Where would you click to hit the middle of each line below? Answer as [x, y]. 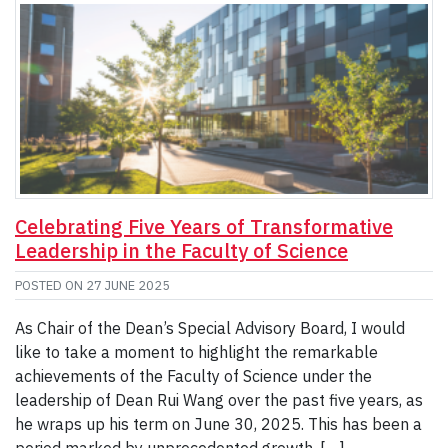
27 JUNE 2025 [128, 286]
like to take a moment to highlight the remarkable [196, 352]
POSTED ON [50, 286]
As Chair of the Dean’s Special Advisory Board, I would [210, 328]
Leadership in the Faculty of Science [181, 251]
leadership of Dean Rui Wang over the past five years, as [219, 400]
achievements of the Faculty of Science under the [193, 376]
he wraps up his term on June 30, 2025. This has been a [218, 424]
